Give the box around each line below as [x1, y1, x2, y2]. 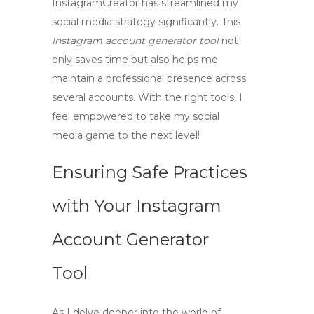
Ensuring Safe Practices [52, 162, 247, 182]
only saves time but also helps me [52, 53, 218, 66]
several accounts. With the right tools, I [52, 91, 243, 104]
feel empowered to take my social [52, 110, 219, 123]
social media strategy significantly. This [52, 15, 240, 28]
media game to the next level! [52, 129, 200, 142]
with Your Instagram [52, 196, 221, 216]
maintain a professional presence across [52, 72, 246, 85]
